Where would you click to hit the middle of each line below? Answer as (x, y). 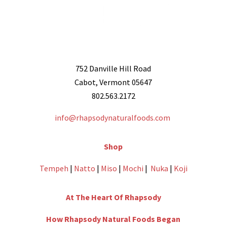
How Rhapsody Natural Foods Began (113, 219)
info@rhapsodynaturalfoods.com (113, 118)
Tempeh (54, 168)
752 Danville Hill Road (113, 69)
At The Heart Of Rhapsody (113, 197)
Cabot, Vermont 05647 (113, 82)
